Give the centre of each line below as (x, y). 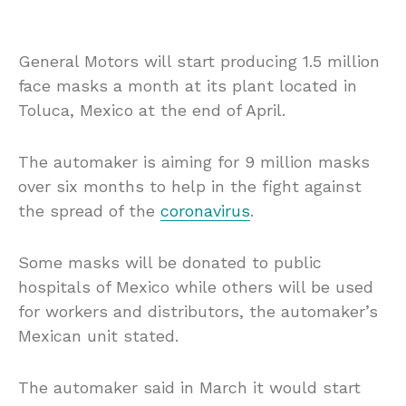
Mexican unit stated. (98, 336)
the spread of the (89, 211)
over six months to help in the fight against (190, 187)
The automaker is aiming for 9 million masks (194, 162)
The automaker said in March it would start (189, 388)
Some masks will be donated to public (170, 263)
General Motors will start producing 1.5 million (199, 62)
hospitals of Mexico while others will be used (196, 287)
